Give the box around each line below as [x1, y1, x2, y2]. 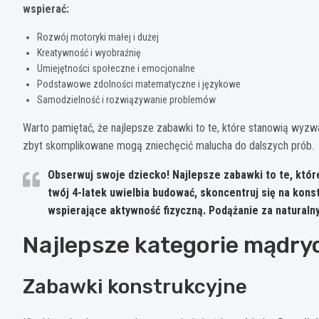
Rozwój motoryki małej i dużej [37, 31, 159, 43]
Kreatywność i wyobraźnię [37, 46, 141, 58]
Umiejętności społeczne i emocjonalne [37, 62, 195, 74]
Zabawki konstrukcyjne [23, 274, 247, 298]
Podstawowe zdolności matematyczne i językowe [37, 78, 241, 90]
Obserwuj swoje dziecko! [48, 167, 172, 182]
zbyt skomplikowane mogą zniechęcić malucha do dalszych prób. [23, 138, 314, 152]
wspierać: [23, 1, 69, 16]
